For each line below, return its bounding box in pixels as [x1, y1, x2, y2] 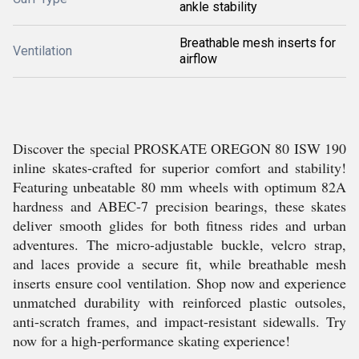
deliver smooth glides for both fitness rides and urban [13, 216, 346, 235]
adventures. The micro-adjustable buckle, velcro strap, [13, 235, 346, 254]
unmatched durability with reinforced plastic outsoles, [13, 292, 346, 312]
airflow [179, 51, 217, 67]
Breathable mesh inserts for [179, 35, 336, 50]
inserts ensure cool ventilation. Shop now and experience [13, 273, 346, 292]
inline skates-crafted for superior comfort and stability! [13, 158, 346, 177]
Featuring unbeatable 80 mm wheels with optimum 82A [13, 177, 346, 196]
